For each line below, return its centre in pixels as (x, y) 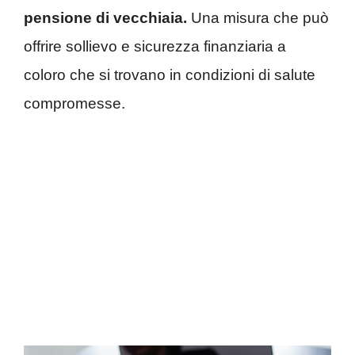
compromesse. (74, 104)
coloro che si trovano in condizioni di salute (170, 75)
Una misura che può (260, 18)
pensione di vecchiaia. (107, 18)
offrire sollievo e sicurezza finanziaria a (155, 47)
